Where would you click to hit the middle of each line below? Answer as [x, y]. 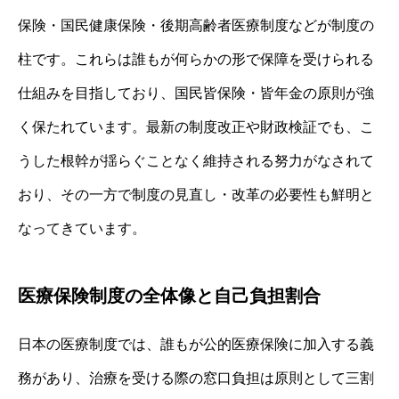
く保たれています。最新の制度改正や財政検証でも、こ [196, 126]
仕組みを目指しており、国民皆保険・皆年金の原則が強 [196, 93]
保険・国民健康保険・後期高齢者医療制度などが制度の [196, 25]
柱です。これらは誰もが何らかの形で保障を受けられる [196, 59]
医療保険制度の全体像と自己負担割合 [169, 295]
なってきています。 [82, 228]
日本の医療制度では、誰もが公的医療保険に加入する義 [196, 344]
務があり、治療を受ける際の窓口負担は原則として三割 [196, 378]
